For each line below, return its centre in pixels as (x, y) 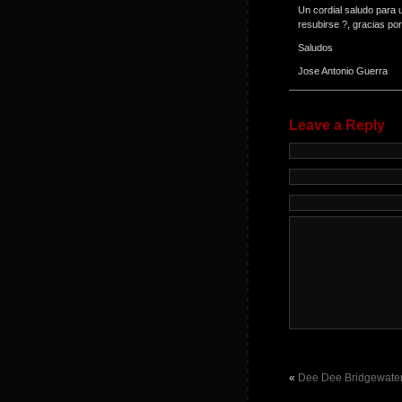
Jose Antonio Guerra (343, 71)
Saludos (315, 48)
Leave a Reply (337, 125)
